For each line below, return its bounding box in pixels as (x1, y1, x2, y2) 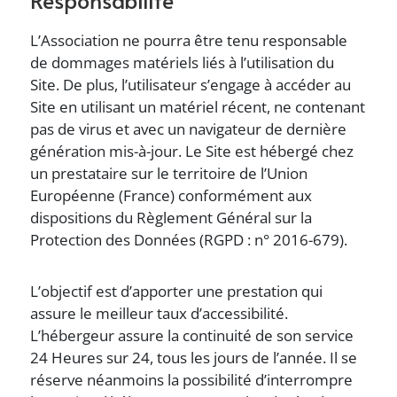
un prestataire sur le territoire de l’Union (30, 163, 308, 183)
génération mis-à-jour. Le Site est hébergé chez (30, 141, 354, 161)
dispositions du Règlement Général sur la (30, 207, 313, 228)
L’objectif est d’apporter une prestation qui (30, 281, 323, 301)
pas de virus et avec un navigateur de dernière (30, 119, 347, 139)
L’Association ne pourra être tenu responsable (30, 30, 348, 51)
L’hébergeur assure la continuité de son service (30, 325, 354, 346)
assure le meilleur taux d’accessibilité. (30, 303, 289, 323)
